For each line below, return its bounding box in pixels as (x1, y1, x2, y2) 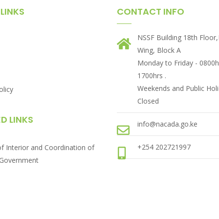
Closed (137, 96, 159, 106)
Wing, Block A (137, 45, 181, 55)
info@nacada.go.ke (137, 119, 197, 129)
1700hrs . (137, 71, 166, 81)
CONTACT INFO (117, 5, 184, 18)
